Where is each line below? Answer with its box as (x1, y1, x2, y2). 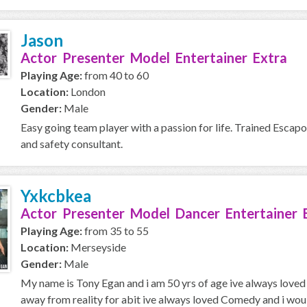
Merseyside (69, 241, 126, 254)
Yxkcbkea (21, 186, 91, 206)
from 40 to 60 (82, 69, 149, 82)
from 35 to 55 (82, 224, 149, 237)
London (69, 85, 106, 98)
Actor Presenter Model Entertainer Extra (21, 49, 287, 66)
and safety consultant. (21, 137, 123, 150)
